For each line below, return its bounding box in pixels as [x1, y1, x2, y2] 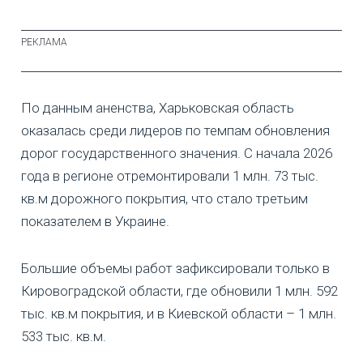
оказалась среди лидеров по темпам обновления [21, 122, 330, 139]
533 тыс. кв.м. [21, 327, 106, 344]
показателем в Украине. [21, 212, 169, 229]
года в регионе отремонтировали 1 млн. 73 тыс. [21, 167, 318, 184]
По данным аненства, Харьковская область [21, 99, 294, 116]
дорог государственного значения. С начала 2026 [21, 144, 332, 161]
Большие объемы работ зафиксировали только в [21, 259, 330, 276]
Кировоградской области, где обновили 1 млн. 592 [21, 282, 338, 299]
